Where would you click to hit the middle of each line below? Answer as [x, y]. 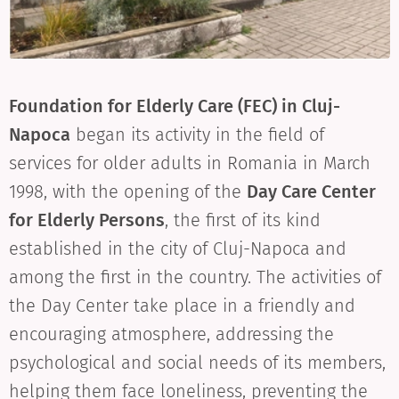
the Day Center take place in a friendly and [182, 305]
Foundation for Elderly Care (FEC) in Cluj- [175, 106]
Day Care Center [311, 191]
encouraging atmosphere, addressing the [171, 334]
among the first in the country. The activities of [195, 277]
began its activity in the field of [197, 134]
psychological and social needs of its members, [197, 362]
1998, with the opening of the [128, 191]
